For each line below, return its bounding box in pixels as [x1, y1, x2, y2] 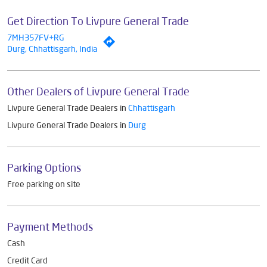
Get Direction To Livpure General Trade [7, 14, 189, 27]
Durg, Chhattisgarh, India [7, 43, 97, 54]
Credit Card [7, 254, 48, 266]
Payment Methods [7, 219, 93, 233]
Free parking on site [7, 178, 80, 190]
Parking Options [7, 160, 81, 174]
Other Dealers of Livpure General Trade [7, 84, 190, 98]
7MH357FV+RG [7, 32, 64, 43]
